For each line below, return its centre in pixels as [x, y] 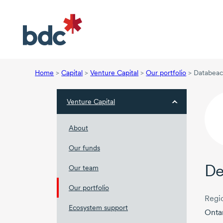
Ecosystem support [98, 208]
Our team [84, 168]
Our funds [84, 148]
